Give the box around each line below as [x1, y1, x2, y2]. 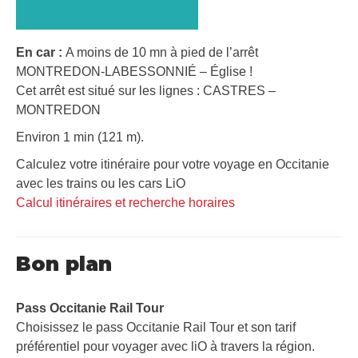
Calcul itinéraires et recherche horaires [16, 195, 235, 209]
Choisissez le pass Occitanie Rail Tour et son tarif [16, 320, 296, 334]
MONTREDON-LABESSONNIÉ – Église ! [16, 64, 253, 78]
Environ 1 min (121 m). [16, 129, 144, 144]
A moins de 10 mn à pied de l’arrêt [66, 45, 258, 59]
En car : [16, 45, 66, 59]
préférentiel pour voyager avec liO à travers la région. [16, 339, 315, 353]
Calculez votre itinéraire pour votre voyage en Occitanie [16, 157, 329, 171]
